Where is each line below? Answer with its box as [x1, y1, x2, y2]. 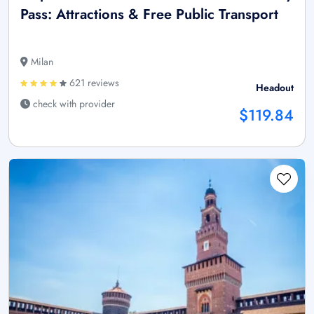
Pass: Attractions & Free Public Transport [20, 4, 278, 25]
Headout [256, 80, 294, 95]
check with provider [30, 96, 115, 111]
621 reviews [67, 75, 119, 90]
